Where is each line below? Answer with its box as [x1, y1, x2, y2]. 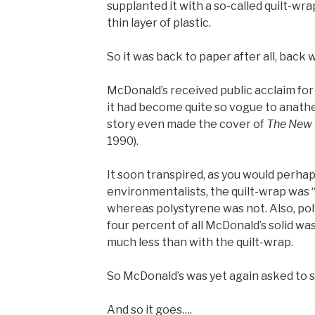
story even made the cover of [106, 117, 266, 131]
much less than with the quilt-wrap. [106, 236, 293, 250]
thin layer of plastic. [106, 16, 211, 30]
